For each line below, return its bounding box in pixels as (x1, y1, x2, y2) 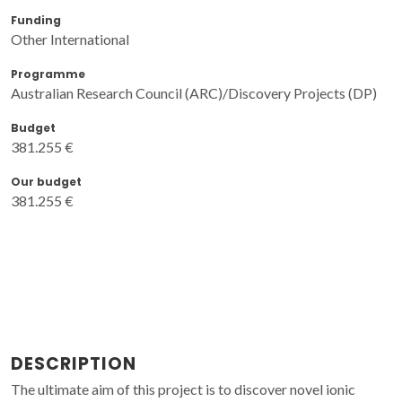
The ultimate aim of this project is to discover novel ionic (11, 380, 355, 398)
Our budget (11, 173, 82, 189)
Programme (11, 66, 85, 82)
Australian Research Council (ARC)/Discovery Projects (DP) (11, 83, 377, 101)
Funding (11, 12, 61, 28)
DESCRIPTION (11, 352, 136, 376)
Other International (11, 30, 129, 48)
